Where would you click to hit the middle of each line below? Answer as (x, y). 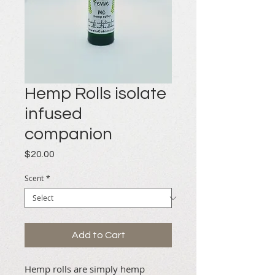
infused (53, 114)
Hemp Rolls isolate (95, 94)
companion (68, 134)
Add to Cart (98, 235)
